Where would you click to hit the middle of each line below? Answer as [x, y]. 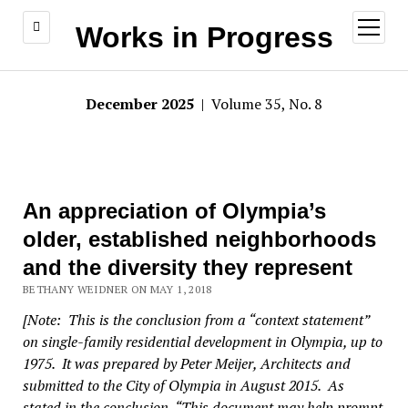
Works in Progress [204, 37]
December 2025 [142, 104]
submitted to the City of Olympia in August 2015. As [183, 385]
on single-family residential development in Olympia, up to [202, 342]
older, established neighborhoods [199, 239]
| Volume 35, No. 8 [260, 104]
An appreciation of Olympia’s [174, 211]
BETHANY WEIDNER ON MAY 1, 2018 [117, 289]
